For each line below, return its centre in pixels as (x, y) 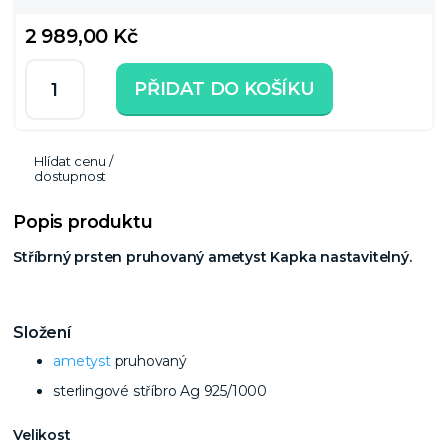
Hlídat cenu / (73, 161)
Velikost (42, 434)
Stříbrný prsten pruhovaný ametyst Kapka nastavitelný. (212, 256)
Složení (42, 332)
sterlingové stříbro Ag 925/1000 (160, 391)
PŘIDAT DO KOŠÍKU (224, 88)
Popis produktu (83, 222)
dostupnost (70, 176)
